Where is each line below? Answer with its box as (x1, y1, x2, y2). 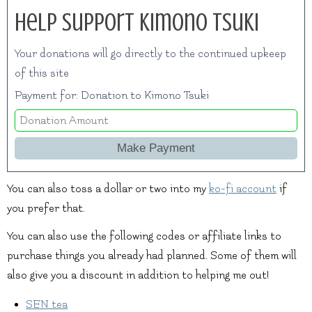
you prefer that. (7, 202, 85, 215)
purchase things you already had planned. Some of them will (7, 249, 297, 263)
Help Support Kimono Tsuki (15, 8, 259, 37)
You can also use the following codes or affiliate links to (7, 230, 281, 243)
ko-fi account (209, 182, 276, 196)
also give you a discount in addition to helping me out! (7, 269, 269, 282)
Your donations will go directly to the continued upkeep (15, 47, 286, 61)
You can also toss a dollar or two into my (7, 182, 209, 196)
